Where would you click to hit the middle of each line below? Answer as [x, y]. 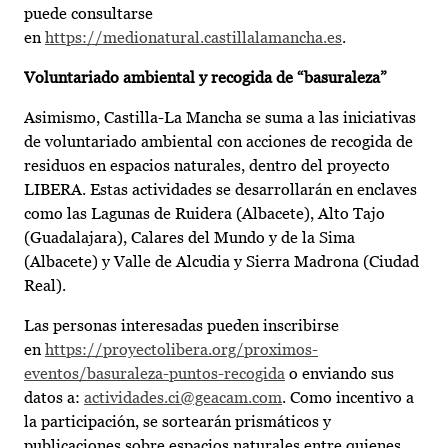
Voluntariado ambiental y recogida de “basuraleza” [205, 78]
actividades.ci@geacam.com [183, 398]
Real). [45, 286]
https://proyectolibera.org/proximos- [181, 350]
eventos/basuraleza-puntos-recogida [154, 374]
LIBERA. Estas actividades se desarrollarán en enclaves [220, 190]
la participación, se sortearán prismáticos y [177, 422]
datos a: [54, 398]
